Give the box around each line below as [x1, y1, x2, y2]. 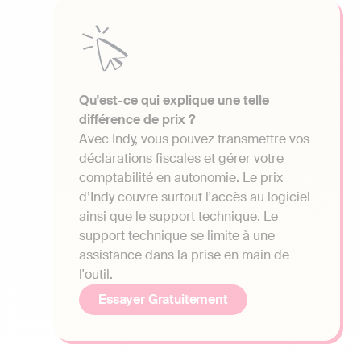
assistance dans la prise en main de [79, 247, 289, 264]
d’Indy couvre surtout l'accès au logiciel [79, 189, 310, 206]
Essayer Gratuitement [98, 291, 228, 309]
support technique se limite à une [79, 227, 275, 245]
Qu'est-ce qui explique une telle [79, 92, 269, 110]
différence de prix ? [79, 111, 195, 129]
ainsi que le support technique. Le [79, 208, 278, 226]
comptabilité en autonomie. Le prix [79, 169, 283, 187]
